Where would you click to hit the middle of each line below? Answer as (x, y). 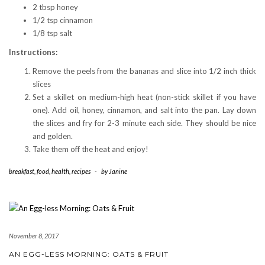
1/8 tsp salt (52, 33)
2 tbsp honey (55, 7)
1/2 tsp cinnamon (63, 20)
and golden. (53, 136)
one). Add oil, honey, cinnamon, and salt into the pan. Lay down (144, 110)
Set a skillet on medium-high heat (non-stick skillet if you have (144, 97)
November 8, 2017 (34, 236)
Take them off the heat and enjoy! (91, 149)
